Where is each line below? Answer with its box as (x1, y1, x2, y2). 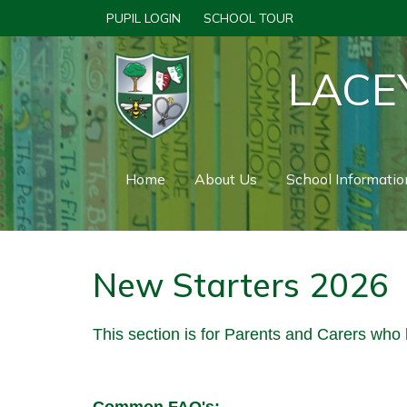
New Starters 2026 (93, 264, 389, 305)
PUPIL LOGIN (106, 10, 181, 26)
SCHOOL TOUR (203, 10, 293, 26)
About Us (194, 170, 257, 188)
